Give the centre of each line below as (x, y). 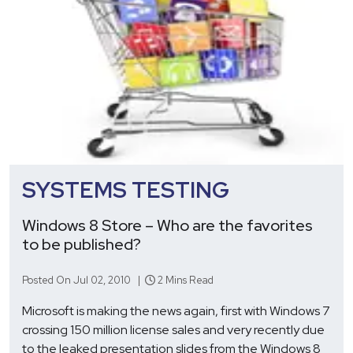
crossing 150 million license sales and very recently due (173, 329)
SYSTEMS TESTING (126, 190)
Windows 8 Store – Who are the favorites (167, 225)
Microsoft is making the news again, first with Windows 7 (176, 310)
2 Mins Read (184, 280)
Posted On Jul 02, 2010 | (84, 280)
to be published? (82, 244)
